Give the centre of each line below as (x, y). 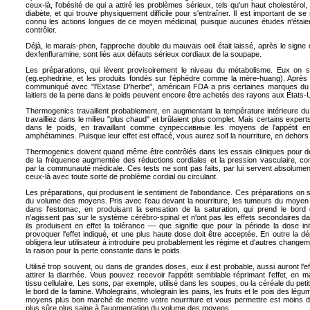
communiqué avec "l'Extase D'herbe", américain (110, 86)
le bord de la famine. (61, 291)
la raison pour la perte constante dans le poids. (104, 250)
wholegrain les (165, 291)
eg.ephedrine (50, 78)
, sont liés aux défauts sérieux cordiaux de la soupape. (170, 54)
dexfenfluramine (52, 54)
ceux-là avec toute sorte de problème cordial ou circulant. (122, 176)
